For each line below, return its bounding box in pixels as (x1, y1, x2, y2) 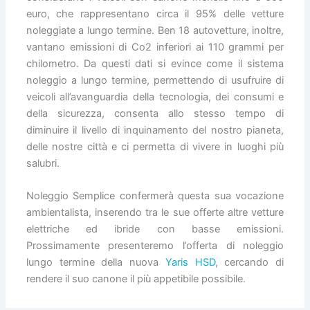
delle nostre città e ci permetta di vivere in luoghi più (26, 140, 284, 153)
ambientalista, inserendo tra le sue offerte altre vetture (26, 206, 284, 219)
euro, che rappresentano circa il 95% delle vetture (26, 7, 284, 20)
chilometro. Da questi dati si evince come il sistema (26, 57, 284, 70)
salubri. (26, 156, 60, 170)
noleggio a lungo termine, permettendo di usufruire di (26, 73, 284, 86)
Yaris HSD (165, 256, 215, 269)
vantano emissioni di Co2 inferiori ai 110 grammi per (26, 40, 284, 53)
